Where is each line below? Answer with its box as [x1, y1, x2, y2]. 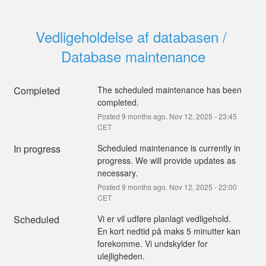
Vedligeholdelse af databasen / [35, 26, 227, 47]
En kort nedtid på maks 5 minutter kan [97, 224, 240, 237]
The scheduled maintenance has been [97, 83, 242, 96]
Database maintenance [61, 45, 205, 66]
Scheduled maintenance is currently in [97, 141, 240, 154]
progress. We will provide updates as [97, 154, 236, 166]
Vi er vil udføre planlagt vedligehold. [97, 212, 231, 224]
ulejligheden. [97, 249, 145, 262]
